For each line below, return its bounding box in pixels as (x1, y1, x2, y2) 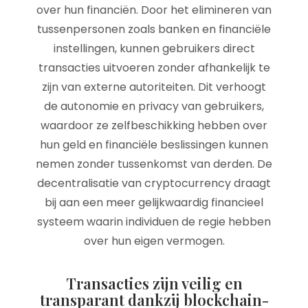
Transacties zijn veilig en (65, 273, 243, 294)
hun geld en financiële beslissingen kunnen (40, 137, 268, 153)
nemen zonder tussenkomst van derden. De (36, 156, 272, 172)
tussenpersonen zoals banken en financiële (37, 21, 271, 37)
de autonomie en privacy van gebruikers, (44, 98, 264, 114)
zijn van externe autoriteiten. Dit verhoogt (42, 79, 266, 95)
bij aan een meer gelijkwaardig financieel (45, 195, 263, 210)
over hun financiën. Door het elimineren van (36, 2, 272, 18)
